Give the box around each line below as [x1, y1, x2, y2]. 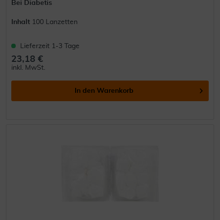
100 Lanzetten [32, 18, 78, 26]
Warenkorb [97, 87, 134, 94]
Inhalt [11, 18, 32, 26]
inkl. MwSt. [11, 64, 46, 71]
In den [75, 87, 95, 94]
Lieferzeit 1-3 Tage [20, 42, 80, 50]
